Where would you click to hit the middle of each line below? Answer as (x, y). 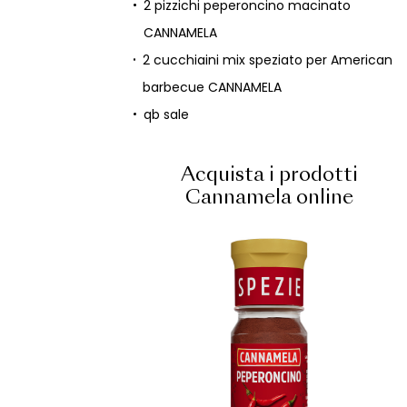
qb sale (167, 114)
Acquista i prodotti (269, 176)
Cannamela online (269, 199)
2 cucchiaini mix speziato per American (268, 60)
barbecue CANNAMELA (213, 87)
